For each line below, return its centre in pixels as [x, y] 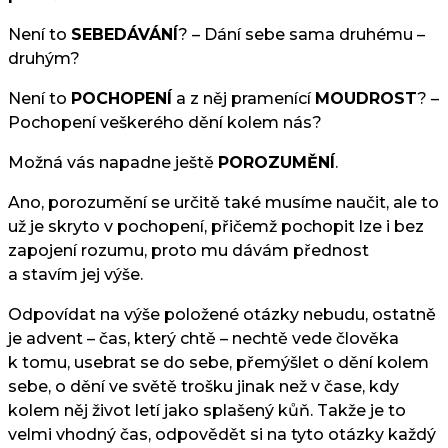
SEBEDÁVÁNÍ [124, 35]
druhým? [44, 59]
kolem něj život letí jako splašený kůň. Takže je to [207, 411]
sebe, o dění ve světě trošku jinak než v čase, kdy [203, 387]
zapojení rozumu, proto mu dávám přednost [188, 251]
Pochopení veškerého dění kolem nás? [165, 123]
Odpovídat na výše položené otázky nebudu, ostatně [222, 315]
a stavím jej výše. [75, 275]
